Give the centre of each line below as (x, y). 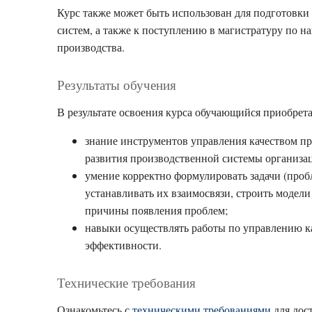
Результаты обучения (117, 85)
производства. (91, 47)
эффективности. (123, 245)
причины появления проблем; (156, 210)
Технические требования (126, 282)
